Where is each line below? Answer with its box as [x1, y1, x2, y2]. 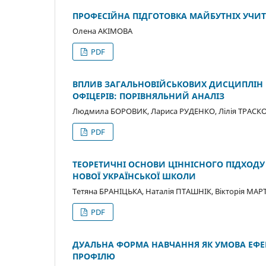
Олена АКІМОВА [72, 25, 132, 36]
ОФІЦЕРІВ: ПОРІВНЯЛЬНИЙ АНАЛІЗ [72, 90, 224, 102]
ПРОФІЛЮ [72, 250, 115, 262]
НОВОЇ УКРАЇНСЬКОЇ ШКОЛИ [72, 170, 196, 182]
